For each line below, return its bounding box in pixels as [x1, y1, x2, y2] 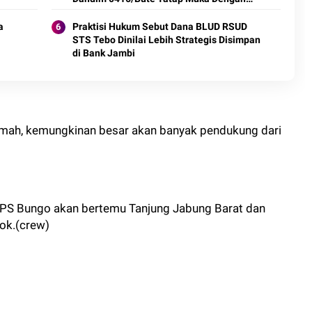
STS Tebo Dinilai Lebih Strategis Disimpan [72, 34, 260, 45]
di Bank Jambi [72, 47, 135, 58]
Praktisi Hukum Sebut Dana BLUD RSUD [72, 21, 247, 32]
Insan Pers [72, 6, 119, 17]
